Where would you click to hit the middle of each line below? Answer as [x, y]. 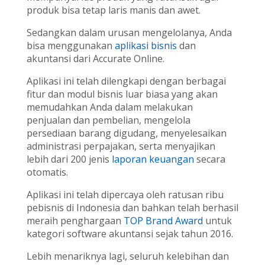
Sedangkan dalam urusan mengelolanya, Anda [129, 33]
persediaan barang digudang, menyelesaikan [126, 133]
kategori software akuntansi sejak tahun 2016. [130, 234]
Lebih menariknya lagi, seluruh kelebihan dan [127, 256]
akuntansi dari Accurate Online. [95, 59]
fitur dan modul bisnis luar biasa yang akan [122, 94]
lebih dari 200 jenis [68, 159]
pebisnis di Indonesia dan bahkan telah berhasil [132, 208]
